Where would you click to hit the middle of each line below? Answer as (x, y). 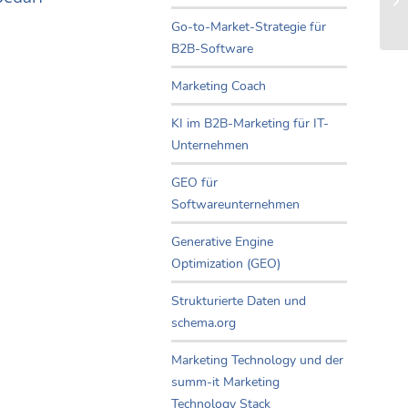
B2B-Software (212, 49)
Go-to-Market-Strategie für (249, 27)
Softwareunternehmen (235, 205)
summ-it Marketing (225, 382)
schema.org (204, 323)
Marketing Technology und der (257, 361)
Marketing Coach (219, 87)
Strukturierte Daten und (239, 301)
